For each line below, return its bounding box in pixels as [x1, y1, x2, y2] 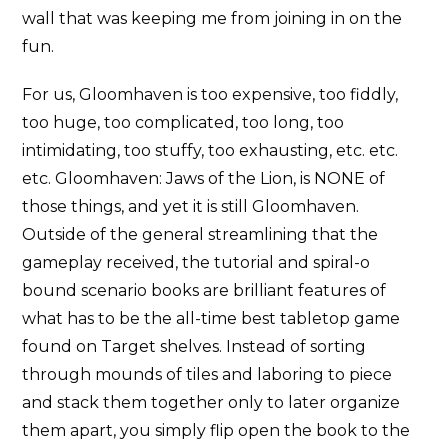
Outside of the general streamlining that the [22, 224, 379, 244]
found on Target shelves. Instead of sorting [22, 336, 367, 356]
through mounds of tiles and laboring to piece [22, 364, 393, 384]
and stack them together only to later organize [22, 392, 401, 412]
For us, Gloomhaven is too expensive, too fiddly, [22, 84, 399, 104]
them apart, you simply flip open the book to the [22, 420, 411, 440]
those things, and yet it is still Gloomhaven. [22, 196, 360, 216]
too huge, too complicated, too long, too [22, 112, 345, 132]
